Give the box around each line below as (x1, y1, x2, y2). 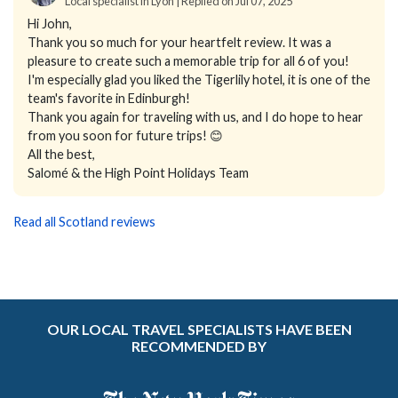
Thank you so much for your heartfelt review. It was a (28, 35, 331, 50)
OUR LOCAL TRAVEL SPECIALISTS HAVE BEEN (46, 321, 352, 338)
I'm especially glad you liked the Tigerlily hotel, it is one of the (28, 72, 370, 87)
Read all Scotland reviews (13, 214, 155, 229)
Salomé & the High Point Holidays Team (28, 165, 249, 180)
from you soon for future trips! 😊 (28, 128, 223, 143)
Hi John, (28, 16, 72, 31)
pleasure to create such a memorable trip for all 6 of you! (28, 53, 349, 68)
